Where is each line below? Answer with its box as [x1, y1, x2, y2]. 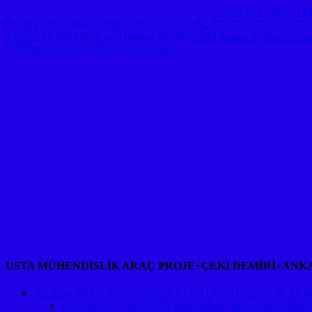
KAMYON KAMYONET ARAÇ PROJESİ [6, 17, 205, 30]
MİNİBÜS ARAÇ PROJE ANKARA [6, 42, 175, 55]
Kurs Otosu [95, 30, 146, 42]
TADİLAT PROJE [6, 30, 89, 42]
